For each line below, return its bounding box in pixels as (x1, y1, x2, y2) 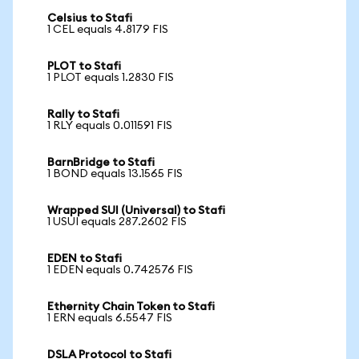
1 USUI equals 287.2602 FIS (47, 216, 187, 228)
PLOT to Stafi (47, 61, 121, 72)
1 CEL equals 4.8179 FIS (47, 24, 168, 35)
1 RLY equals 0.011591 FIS (47, 120, 172, 131)
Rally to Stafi (47, 109, 119, 120)
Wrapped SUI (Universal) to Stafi (47, 205, 225, 216)
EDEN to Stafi (47, 253, 122, 264)
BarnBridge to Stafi (47, 157, 155, 168)
